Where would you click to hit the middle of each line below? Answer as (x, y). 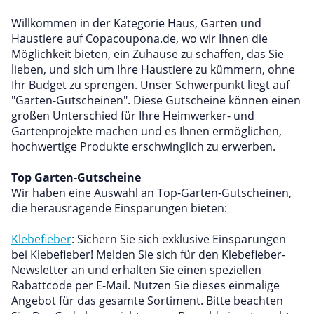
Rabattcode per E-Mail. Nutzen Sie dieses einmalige (145, 285)
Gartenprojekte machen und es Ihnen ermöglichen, (146, 131)
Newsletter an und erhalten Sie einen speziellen (136, 270)
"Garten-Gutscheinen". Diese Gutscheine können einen (156, 100)
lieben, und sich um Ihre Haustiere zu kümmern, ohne (153, 69)
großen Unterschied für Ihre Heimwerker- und (133, 116)
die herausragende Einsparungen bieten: (119, 208)
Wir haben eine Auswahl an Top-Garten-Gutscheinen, (151, 193)
